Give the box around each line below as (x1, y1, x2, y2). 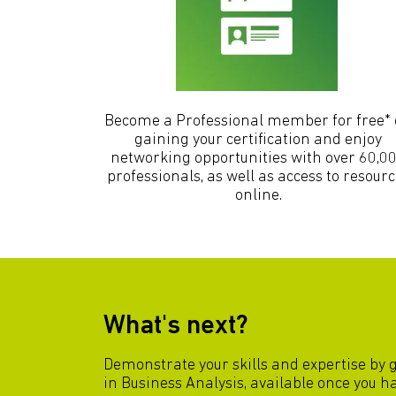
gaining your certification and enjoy (134, 131, 382, 148)
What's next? (103, 312, 248, 340)
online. (234, 187, 282, 204)
